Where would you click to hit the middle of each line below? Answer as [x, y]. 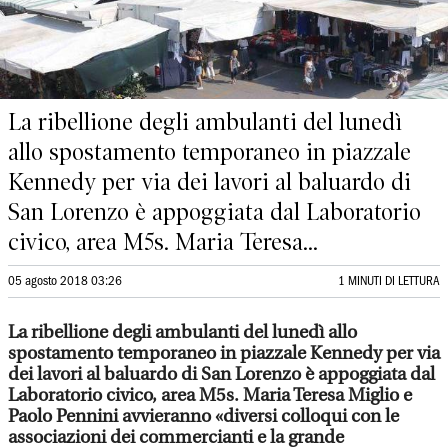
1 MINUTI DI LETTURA [389, 281]
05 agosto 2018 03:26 [65, 281]
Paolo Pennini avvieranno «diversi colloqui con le [203, 416]
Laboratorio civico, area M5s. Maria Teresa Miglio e [210, 395]
